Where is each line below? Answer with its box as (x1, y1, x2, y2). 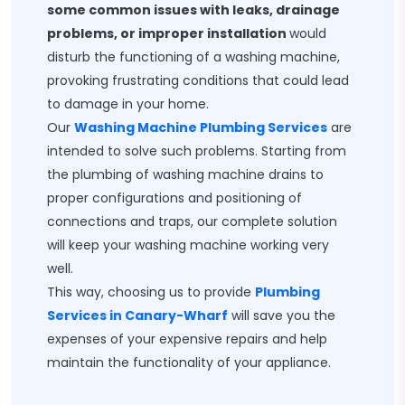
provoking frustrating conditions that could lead (47, 71, 349, 89)
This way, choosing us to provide (47, 283, 255, 301)
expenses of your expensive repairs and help (47, 330, 327, 348)
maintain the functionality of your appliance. (47, 353, 331, 372)
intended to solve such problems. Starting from (47, 142, 346, 160)
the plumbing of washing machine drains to (47, 165, 324, 184)
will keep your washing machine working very (47, 236, 329, 254)
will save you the (228, 306, 335, 325)
